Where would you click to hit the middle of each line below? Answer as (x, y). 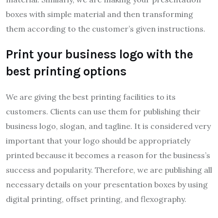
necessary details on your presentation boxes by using (107, 185)
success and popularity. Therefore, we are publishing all (109, 170)
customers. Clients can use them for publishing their (103, 112)
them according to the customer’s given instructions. (106, 29)
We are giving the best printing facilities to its (91, 97)
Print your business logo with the (100, 54)
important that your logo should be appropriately (98, 141)
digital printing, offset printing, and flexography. (96, 199)
